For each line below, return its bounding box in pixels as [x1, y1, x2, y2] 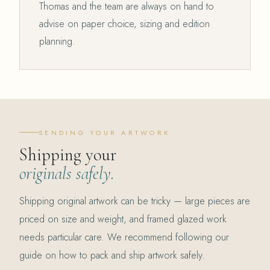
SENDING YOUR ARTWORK [39, 127, 171, 137]
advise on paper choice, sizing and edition [39, 16, 210, 31]
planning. [39, 34, 75, 48]
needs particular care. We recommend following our [19, 230, 229, 244]
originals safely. [19, 162, 115, 184]
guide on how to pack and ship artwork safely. [19, 248, 205, 262]
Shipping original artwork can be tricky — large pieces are [19, 193, 250, 208]
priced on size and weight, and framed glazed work [19, 212, 227, 226]
